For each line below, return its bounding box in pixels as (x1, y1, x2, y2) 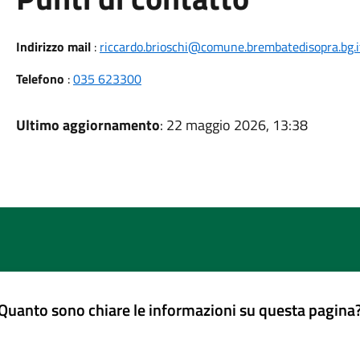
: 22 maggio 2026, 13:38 (159, 114, 308, 136)
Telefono (15, 69, 64, 88)
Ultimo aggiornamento (15, 114, 160, 136)
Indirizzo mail (15, 37, 91, 56)
